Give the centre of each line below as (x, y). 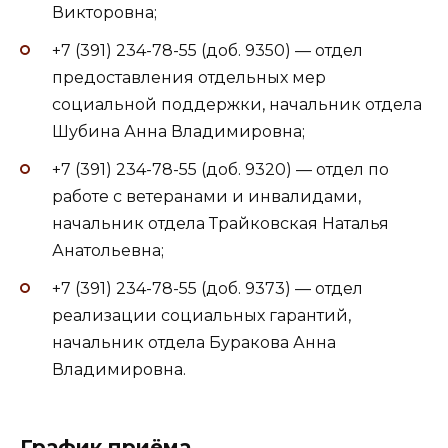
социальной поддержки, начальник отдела (237, 104)
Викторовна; (104, 12)
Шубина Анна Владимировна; (178, 131)
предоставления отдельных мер (189, 77)
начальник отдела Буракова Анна (194, 343)
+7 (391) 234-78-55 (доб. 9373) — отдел (207, 289)
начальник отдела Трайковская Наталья (220, 223)
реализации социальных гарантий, (201, 316)
